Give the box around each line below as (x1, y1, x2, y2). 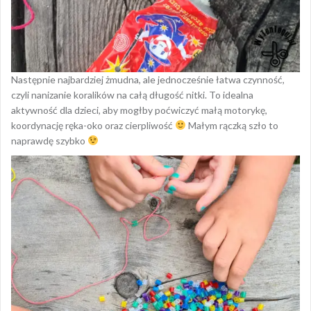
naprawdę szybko (11, 135, 87, 147)
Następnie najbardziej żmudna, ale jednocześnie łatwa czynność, (11, 74, 285, 86)
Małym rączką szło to (185, 119, 278, 132)
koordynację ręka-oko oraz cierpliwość (11, 119, 175, 132)
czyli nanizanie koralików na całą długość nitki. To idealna (11, 89, 253, 101)
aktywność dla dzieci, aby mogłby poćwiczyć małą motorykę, (11, 104, 267, 117)
